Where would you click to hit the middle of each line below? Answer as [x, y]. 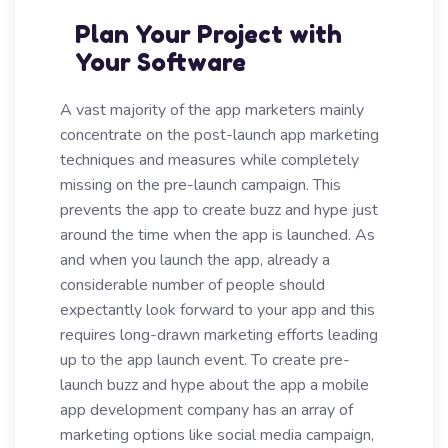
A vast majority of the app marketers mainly [212, 110]
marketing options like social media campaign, [217, 435]
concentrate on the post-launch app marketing [219, 135]
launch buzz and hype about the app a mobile [214, 385]
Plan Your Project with [208, 34]
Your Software [160, 62]
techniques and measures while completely [209, 160]
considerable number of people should [192, 285]
